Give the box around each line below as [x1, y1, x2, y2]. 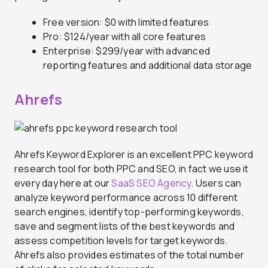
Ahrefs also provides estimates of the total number [14, 248, 245, 261]
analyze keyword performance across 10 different [14, 190, 238, 204]
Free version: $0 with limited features [43, 15, 209, 29]
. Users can [191, 176, 242, 190]
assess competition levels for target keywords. [14, 233, 228, 247]
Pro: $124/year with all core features [43, 29, 206, 43]
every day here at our [14, 176, 112, 190]
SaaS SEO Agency [111, 176, 191, 190]
